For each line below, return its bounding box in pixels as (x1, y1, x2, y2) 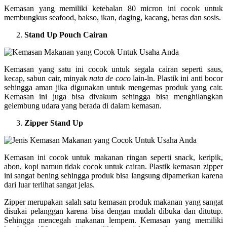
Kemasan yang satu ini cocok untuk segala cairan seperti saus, (4, 64, 223, 73)
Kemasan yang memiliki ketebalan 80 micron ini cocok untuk (4, 4, 223, 13)
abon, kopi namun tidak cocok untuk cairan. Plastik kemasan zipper (4, 162, 223, 171)
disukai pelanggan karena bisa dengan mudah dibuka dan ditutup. (4, 206, 223, 215)
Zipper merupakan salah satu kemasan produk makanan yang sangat (4, 197, 223, 206)
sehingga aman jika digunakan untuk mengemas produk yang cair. (4, 83, 223, 92)
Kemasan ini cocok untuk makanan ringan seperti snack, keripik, (4, 153, 223, 162)
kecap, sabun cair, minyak (4, 73, 87, 83)
